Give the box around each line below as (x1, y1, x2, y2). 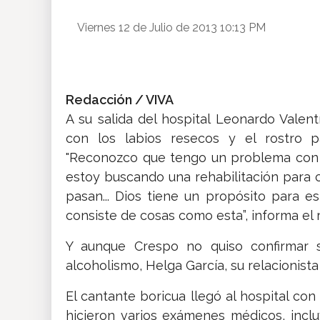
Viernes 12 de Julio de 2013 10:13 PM (77, 20, 266, 34)
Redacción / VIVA (66, 91, 174, 107)
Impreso (11, 101, 57, 114)
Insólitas (11, 19, 58, 33)
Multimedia (11, 60, 74, 74)
